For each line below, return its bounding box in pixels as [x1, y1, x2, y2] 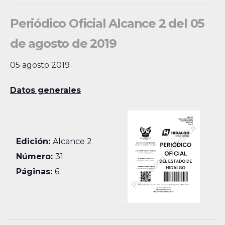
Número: [16, 152, 56, 161]
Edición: [16, 137, 53, 146]
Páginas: [16, 167, 55, 176]
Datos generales [10, 85, 81, 95]
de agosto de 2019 [10, 36, 117, 51]
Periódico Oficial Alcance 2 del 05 [10, 16, 204, 31]
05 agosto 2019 [10, 60, 70, 70]
